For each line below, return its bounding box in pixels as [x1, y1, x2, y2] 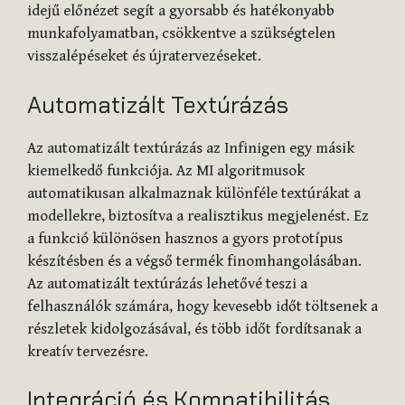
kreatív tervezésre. [27, 342, 148, 361]
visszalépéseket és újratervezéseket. [27, 47, 261, 66]
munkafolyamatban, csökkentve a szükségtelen [27, 24, 335, 43]
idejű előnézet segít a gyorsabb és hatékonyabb [27, 2, 334, 21]
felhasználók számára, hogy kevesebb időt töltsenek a [27, 297, 378, 316]
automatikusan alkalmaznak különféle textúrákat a [27, 184, 361, 202]
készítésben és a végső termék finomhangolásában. [27, 251, 362, 270]
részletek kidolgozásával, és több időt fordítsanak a [27, 319, 362, 338]
